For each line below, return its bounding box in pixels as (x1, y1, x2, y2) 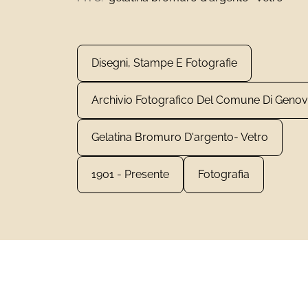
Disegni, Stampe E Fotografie (91, 56, 237, 69)
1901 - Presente (91, 168, 169, 181)
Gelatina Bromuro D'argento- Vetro (91, 131, 268, 144)
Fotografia (198, 168, 250, 181)
